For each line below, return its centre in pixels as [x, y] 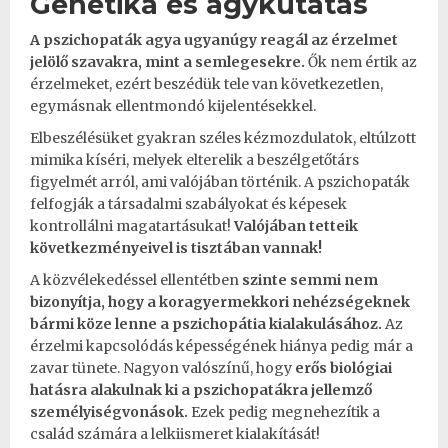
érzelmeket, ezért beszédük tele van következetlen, [206, 83]
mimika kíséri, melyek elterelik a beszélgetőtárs [194, 159]
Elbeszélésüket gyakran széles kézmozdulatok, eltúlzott [223, 137]
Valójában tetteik [296, 225]
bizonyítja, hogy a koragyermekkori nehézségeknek [220, 301]
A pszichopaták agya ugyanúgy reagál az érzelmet [214, 39]
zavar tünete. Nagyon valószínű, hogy [162, 367]
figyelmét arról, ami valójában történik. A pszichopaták [220, 181]
